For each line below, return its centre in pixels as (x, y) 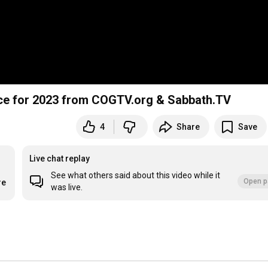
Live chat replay (60, 159)
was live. (67, 188)
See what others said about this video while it (136, 176)
